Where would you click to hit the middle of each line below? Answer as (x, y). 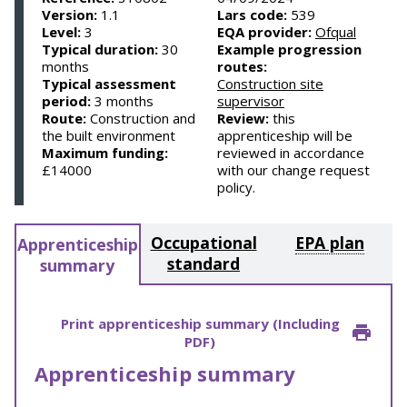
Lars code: (252, 15)
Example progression (289, 49)
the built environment (109, 135)
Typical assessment (109, 84)
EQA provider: (264, 32)
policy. (236, 187)
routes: (242, 66)
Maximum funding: (105, 153)
